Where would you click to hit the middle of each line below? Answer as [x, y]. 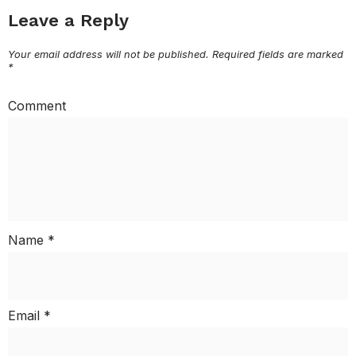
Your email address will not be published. [108, 54]
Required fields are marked [276, 54]
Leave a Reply [68, 20]
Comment [37, 105]
